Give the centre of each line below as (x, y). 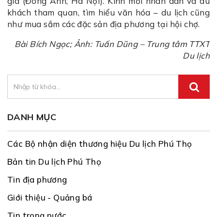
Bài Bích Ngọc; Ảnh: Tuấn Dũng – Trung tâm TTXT (112, 44)
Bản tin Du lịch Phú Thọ (54, 162)
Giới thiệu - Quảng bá (50, 198)
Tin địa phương (37, 180)
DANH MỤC (32, 117)
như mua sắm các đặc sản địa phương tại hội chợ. (104, 24)
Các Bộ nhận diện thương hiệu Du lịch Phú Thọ (100, 144)
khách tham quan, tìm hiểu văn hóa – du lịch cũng (108, 13)
